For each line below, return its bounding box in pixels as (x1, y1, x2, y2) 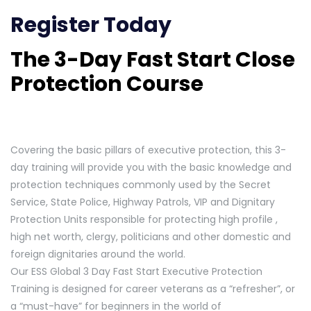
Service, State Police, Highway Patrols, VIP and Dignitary (10, 194, 275, 209)
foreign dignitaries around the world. (10, 246, 185, 261)
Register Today (10, 10, 171, 40)
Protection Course (10, 69, 208, 99)
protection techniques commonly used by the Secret (10, 177, 271, 192)
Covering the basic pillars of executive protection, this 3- (10, 142, 286, 157)
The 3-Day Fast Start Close (10, 45, 295, 74)
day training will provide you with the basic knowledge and (10, 160, 292, 174)
